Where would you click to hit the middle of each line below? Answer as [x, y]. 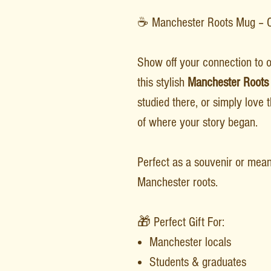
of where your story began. [198, 122]
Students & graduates [198, 262]
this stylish [162, 82]
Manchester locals [190, 242]
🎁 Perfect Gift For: [181, 222]
